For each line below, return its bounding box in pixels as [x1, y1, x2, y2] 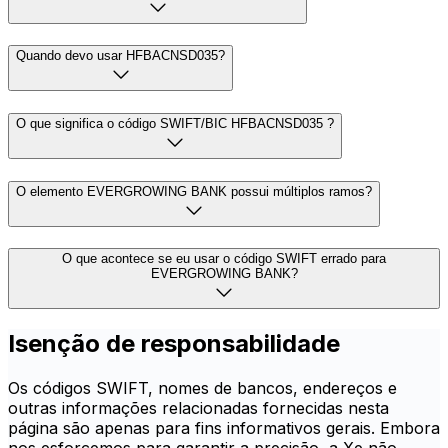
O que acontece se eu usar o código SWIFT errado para [62, 251, 386, 267]
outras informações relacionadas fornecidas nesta [8, 398, 389, 419]
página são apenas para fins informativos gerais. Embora [8, 418, 440, 439]
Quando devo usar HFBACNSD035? [16, 48, 225, 64]
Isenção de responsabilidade [8, 329, 340, 359]
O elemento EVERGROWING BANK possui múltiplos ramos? [16, 183, 372, 199]
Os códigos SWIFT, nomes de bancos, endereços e [8, 378, 397, 399]
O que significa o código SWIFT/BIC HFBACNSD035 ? [16, 115, 334, 131]
